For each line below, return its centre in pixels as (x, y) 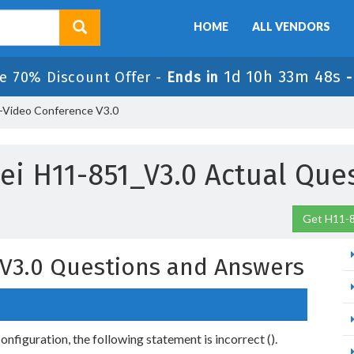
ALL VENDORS (291, 26)
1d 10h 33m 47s (282, 77)
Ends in (193, 77)
